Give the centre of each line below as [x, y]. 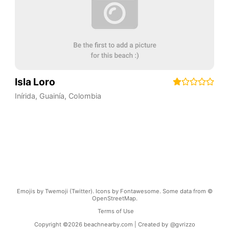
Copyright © [51, 224]
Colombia [85, 96]
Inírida [25, 96]
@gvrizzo [182, 224]
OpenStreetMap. [114, 199]
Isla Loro [35, 82]
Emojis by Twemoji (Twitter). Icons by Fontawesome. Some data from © [114, 191]
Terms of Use [116, 211]
